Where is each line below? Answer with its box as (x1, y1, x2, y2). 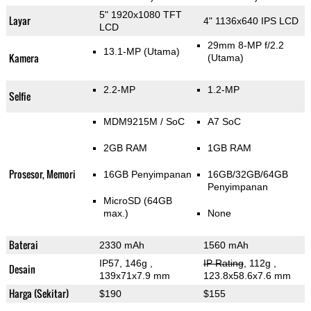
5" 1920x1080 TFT (99, 9, 182, 21)
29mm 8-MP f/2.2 (207, 40, 284, 51)
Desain (8, 262, 35, 277)
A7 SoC (207, 116, 241, 128)
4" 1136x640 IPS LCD (203, 15, 299, 27)
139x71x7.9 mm (99, 270, 170, 282)
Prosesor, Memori (8, 167, 76, 182)
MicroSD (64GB (103, 195, 172, 207)
